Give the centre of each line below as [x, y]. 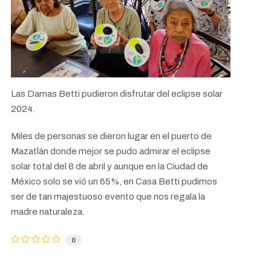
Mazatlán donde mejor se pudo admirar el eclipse [111, 151]
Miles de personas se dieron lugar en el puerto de [111, 136]
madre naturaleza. [48, 211]
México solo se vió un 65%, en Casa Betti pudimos [114, 181]
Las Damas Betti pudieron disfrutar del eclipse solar [117, 94]
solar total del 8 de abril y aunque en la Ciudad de [109, 166]
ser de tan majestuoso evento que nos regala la [108, 196]
